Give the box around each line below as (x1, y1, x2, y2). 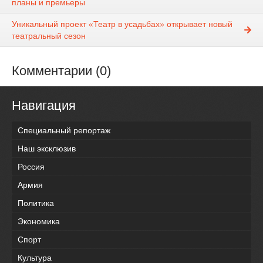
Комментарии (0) (12, 63, 111, 79)
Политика (18, 198, 54, 208)
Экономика (18, 216, 60, 226)
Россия (18, 161, 45, 171)
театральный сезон (12, 31, 86, 41)
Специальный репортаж (18, 125, 110, 135)
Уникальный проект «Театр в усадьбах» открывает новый (12, 19, 232, 29)
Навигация (12, 98, 76, 113)
